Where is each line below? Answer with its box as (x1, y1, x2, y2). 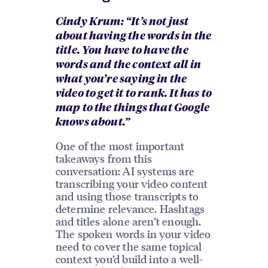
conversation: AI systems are (55, 163, 194, 178)
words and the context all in (55, 59, 201, 71)
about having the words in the (55, 31, 212, 42)
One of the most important (55, 138, 185, 153)
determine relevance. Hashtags (55, 201, 205, 215)
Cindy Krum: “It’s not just (55, 16, 189, 28)
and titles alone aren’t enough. (55, 214, 202, 228)
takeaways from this (55, 151, 153, 165)
